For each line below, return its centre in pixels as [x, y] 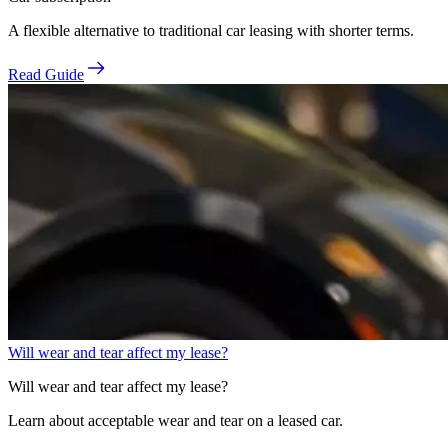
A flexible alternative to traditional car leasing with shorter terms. [211, 31]
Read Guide [46, 75]
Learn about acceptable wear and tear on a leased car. [175, 421]
